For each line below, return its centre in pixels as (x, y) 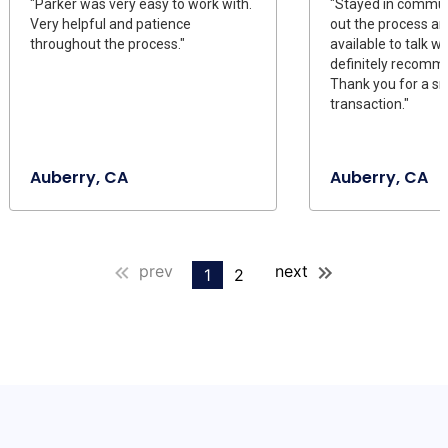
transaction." (369, 103)
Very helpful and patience (110, 23)
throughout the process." (107, 43)
